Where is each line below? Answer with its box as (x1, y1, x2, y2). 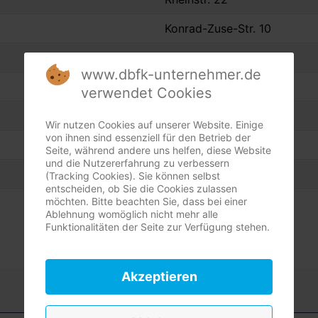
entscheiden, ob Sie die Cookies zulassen (45, 182, 237, 194)
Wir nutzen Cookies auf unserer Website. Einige (45, 119, 263, 131)
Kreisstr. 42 (165, 167, 225, 182)
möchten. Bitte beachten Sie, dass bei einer (45, 195, 247, 207)
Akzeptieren (121, 269, 197, 284)
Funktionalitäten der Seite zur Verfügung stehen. (45, 221, 270, 233)
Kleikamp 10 (165, 50, 229, 65)
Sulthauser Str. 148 (165, 79, 265, 94)
